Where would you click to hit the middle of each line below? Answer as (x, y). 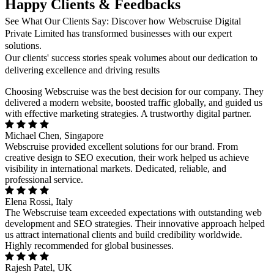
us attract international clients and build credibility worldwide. (124, 235)
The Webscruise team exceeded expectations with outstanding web (133, 213)
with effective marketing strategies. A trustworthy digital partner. (128, 113)
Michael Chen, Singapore (54, 135)
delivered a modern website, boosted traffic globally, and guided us (134, 102)
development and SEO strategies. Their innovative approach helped (135, 224)
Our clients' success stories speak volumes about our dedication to (131, 58)
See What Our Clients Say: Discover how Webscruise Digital (123, 21)
